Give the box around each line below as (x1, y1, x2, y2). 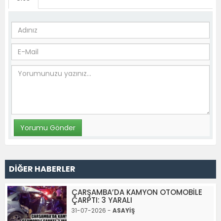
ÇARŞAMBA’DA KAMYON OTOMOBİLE (72, 187, 202, 197)
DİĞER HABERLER (9, 163, 75, 175)
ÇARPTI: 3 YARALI (72, 195, 132, 205)
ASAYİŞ (112, 206, 135, 215)
